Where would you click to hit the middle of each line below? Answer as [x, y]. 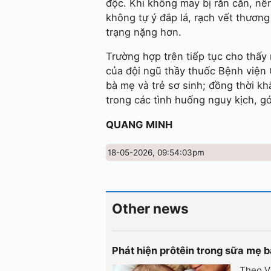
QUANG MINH [139, 124]
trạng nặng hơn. [144, 32]
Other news [150, 208]
